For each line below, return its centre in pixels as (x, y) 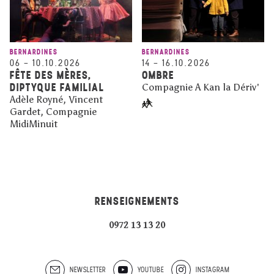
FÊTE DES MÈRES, (51, 75)
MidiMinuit (34, 124)
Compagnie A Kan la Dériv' (201, 87)
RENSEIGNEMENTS (137, 201)
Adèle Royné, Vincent (56, 99)
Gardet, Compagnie (53, 111)
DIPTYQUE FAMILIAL (57, 87)
